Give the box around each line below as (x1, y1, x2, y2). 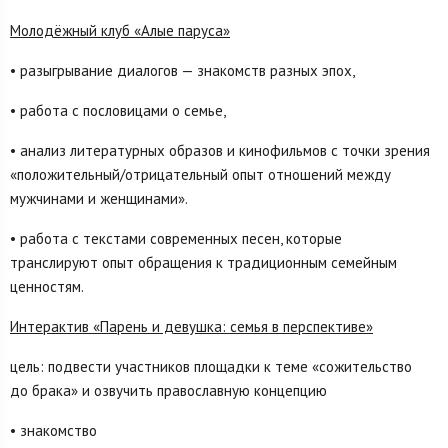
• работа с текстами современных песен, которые (10, 229, 342, 249)
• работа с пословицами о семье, (10, 101, 226, 121)
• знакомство (10, 421, 97, 441)
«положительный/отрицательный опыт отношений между (10, 165, 391, 185)
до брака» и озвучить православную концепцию (10, 381, 327, 401)
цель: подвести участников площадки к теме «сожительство (10, 357, 412, 377)
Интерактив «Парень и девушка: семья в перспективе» (10, 317, 373, 337)
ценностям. (10, 277, 84, 297)
